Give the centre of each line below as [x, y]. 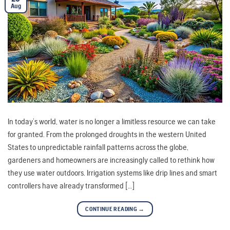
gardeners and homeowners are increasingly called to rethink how [111, 160]
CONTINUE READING [112, 209]
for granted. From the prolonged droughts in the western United [107, 135]
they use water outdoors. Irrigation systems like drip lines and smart [112, 173]
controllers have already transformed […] [71, 186]
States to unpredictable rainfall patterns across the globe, [98, 147]
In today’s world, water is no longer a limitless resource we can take [112, 122]
